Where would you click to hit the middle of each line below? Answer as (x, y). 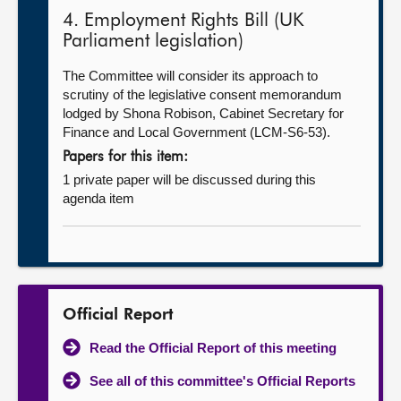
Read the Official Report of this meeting (213, 348)
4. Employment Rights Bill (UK (183, 21)
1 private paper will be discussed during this (189, 179)
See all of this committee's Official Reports (222, 381)
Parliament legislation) (153, 42)
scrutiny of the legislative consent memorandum (202, 94)
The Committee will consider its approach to (190, 76)
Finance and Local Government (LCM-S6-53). (196, 132)
